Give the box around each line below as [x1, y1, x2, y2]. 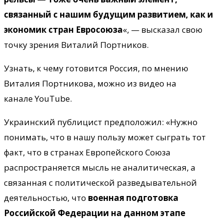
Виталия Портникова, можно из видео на [4, 77, 176, 89]
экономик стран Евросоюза [4, 23, 123, 35]
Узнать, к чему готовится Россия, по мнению [4, 62, 188, 74]
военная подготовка [88, 192, 178, 203]
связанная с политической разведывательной [4, 176, 197, 188]
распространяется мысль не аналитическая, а [4, 161, 196, 173]
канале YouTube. [4, 92, 72, 104]
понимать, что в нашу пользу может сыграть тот [4, 131, 206, 143]
